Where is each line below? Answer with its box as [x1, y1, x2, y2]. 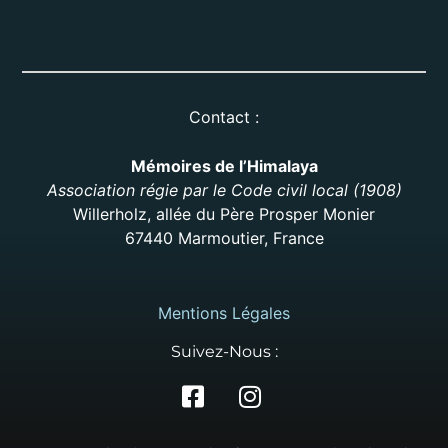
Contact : [189, 107, 259, 128]
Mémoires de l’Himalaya [130, 155, 318, 176]
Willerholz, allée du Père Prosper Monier [73, 203, 375, 224]
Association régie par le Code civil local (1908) [46, 179, 402, 200]
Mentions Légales [158, 303, 290, 324]
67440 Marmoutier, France [124, 227, 324, 248]
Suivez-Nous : [170, 341, 278, 361]
